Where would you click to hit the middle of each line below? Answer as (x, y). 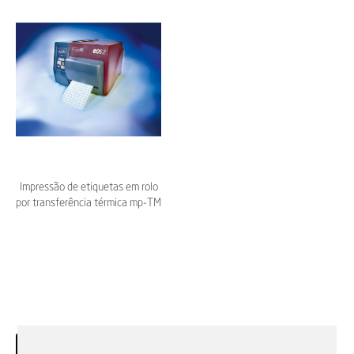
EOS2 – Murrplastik (88, 218)
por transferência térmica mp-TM (88, 203)
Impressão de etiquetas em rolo (88, 187)
